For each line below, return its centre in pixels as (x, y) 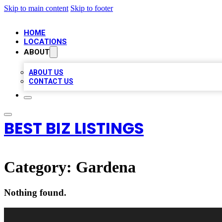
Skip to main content (36, 8)
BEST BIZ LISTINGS (74, 128)
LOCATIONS (45, 42)
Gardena (106, 167)
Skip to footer (92, 8)
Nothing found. (35, 192)
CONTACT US (51, 81)
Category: (40, 167)
